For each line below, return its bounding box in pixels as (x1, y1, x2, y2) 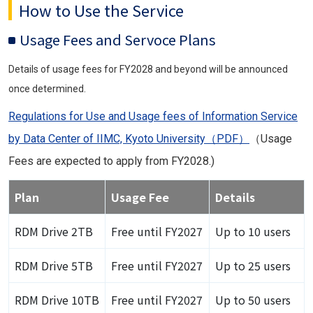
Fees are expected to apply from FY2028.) (8, 154, 214, 168)
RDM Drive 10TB (15, 291, 99, 309)
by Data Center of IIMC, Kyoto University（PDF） (8, 132, 249, 146)
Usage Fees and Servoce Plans (20, 29, 216, 50)
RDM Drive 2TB (15, 223, 93, 240)
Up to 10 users (215, 223, 291, 240)
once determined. (8, 83, 86, 95)
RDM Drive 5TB (15, 257, 93, 275)
